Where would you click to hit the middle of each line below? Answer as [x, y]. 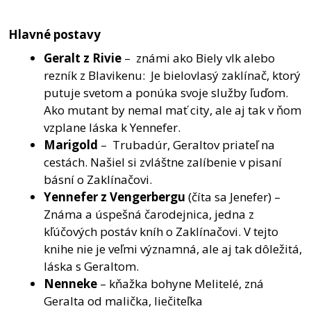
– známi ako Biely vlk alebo [200, 58]
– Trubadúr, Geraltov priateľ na [188, 144]
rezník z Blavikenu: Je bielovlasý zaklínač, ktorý [172, 75]
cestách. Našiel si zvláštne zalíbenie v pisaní [163, 162]
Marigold [72, 144]
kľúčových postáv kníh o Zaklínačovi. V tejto [161, 231]
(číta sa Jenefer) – [233, 196]
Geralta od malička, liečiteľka [123, 301]
